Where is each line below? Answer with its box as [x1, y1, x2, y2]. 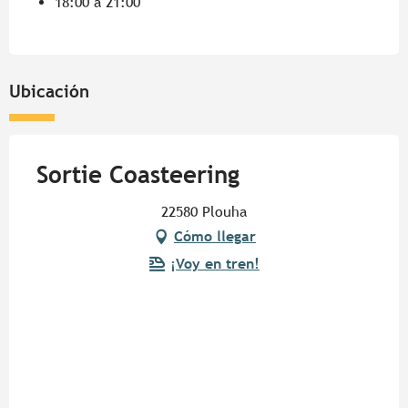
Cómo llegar [174, 228, 256, 246]
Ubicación [9, 81, 89, 102]
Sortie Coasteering [36, 161, 240, 189]
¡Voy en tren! [170, 255, 260, 273]
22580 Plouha [161, 203, 247, 221]
